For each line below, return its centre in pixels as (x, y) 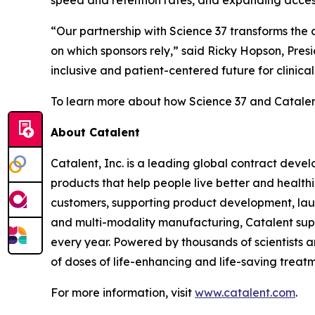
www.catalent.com (245, 292)
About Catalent (95, 132)
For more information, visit (123, 292)
